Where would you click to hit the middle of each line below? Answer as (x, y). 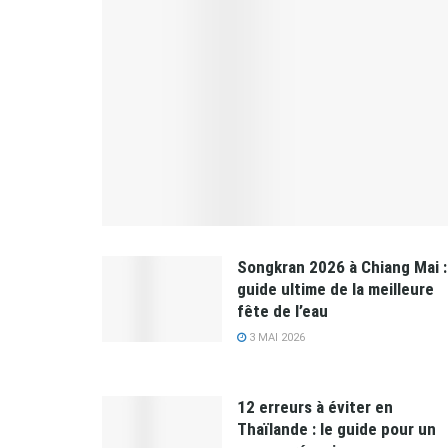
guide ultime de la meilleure (335, 288)
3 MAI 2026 (275, 337)
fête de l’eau (282, 310)
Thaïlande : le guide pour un (336, 428)
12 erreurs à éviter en (315, 406)
